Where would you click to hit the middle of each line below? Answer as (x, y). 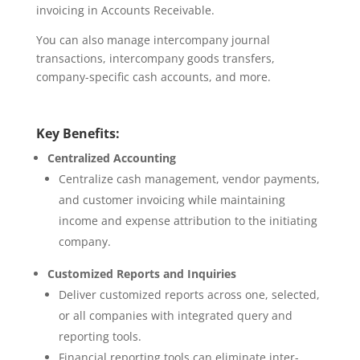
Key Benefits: (78, 133)
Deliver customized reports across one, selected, (189, 294)
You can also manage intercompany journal (153, 39)
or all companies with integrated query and (175, 315)
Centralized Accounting (111, 157)
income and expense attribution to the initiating (188, 220)
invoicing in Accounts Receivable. (125, 10)
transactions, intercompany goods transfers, (155, 58)
